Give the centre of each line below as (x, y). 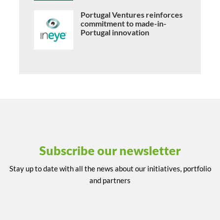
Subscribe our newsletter (110, 151)
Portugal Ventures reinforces (132, 15)
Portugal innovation (115, 32)
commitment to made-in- (124, 24)
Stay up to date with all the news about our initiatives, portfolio (110, 169)
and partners (110, 180)
